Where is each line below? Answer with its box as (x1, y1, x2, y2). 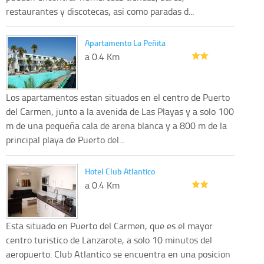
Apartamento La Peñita (85, 37, 166, 48)
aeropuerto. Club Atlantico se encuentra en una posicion (6, 247, 230, 260)
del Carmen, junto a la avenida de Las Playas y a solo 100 (6, 104, 234, 118)
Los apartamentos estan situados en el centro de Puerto (6, 90, 230, 104)
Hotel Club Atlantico (85, 165, 155, 177)
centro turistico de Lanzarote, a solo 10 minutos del (6, 233, 212, 246)
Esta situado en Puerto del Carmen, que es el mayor (6, 219, 213, 232)
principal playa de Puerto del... (6, 133, 124, 146)
